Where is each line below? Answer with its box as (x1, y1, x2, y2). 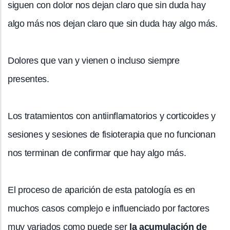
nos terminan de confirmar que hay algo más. (8, 147, 186, 158)
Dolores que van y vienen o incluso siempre (8, 55, 180, 66)
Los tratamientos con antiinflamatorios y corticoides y (8, 110, 216, 121)
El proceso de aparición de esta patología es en (8, 184, 195, 195)
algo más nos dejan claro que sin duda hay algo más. (8, 18, 218, 29)
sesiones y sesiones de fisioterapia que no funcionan (8, 129, 216, 140)
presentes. (8, 73, 49, 84)
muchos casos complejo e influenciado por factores (8, 203, 209, 214)
